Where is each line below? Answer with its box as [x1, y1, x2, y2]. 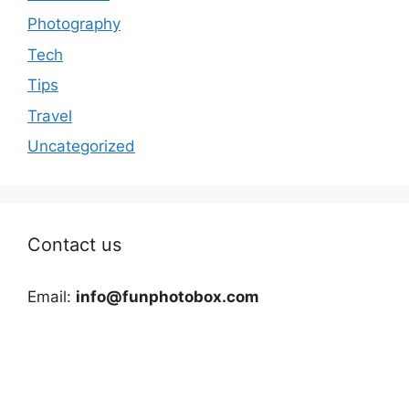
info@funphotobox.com [76, 288, 259, 307]
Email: [27, 288, 76, 307]
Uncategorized [27, 137, 135, 156]
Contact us [27, 234, 121, 257]
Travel [27, 106, 72, 125]
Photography [27, 15, 121, 34]
